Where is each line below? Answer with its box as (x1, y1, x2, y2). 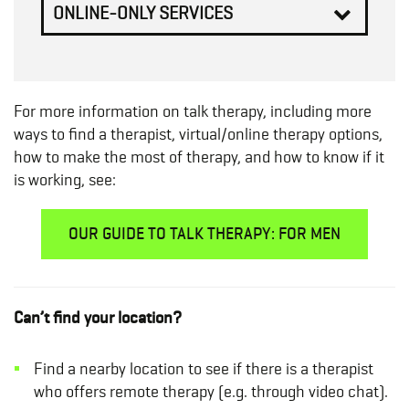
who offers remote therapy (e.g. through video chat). (33, 381, 388, 401)
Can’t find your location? (14, 307, 185, 328)
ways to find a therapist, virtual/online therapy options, (14, 123, 383, 143)
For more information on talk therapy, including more (14, 100, 372, 121)
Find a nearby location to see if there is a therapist (33, 358, 373, 378)
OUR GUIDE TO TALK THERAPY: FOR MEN (68, 223, 341, 244)
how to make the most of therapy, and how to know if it (14, 146, 384, 166)
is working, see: (14, 169, 116, 189)
